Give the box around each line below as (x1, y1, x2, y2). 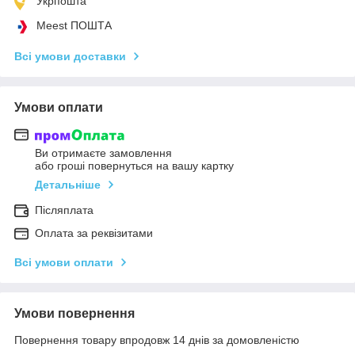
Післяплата (35, 204, 94, 217)
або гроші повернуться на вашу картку (35, 159, 234, 173)
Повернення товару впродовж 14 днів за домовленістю (14, 334, 300, 347)
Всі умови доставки (14, 49, 126, 63)
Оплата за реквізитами (35, 227, 153, 240)
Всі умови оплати (14, 256, 113, 269)
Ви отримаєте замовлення (35, 147, 172, 160)
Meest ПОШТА (36, 18, 112, 32)
